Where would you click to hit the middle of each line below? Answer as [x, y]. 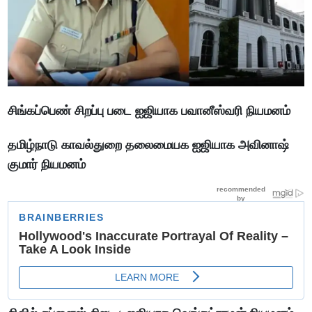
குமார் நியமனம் [47, 165]
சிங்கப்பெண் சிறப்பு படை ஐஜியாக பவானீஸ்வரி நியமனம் [151, 111]
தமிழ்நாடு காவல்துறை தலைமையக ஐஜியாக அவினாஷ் [149, 145]
